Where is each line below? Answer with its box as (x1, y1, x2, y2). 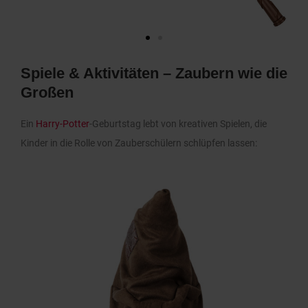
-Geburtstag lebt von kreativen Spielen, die (89, 118, 267, 129)
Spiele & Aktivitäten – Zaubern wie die (21, 64, 287, 82)
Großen (21, 83, 74, 101)
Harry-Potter (36, 118, 89, 129)
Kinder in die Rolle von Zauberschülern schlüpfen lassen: (21, 137, 257, 148)
